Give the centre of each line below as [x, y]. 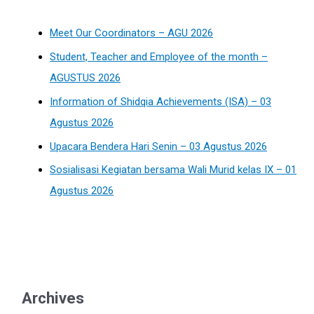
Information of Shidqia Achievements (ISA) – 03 [161, 101]
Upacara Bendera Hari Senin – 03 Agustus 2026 [159, 146]
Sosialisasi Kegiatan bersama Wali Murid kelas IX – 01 [173, 170]
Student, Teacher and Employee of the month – [159, 57]
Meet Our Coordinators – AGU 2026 [132, 33]
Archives [53, 298]
